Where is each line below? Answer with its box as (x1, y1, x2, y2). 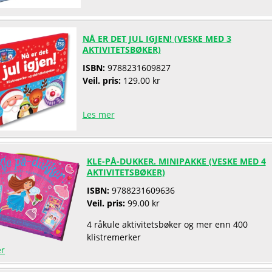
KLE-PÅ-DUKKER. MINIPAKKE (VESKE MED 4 (86, 155, 266, 168)
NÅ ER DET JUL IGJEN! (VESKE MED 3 (82, 33, 231, 45)
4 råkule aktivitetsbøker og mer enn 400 (86, 219, 248, 231)
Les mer (82, 109, 115, 121)
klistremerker (86, 231, 141, 243)
